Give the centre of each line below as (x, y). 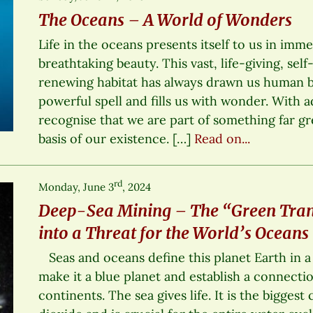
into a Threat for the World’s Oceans (174, 233)
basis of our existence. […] (117, 138)
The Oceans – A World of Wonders (166, 20)
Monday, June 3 (77, 187)
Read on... (223, 138)
